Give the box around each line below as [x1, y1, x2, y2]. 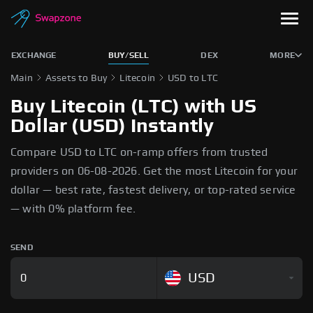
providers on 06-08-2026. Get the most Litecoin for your [10, 166, 298, 177]
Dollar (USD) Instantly [10, 117, 214, 136]
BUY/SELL [108, 51, 150, 59]
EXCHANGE [11, 51, 57, 59]
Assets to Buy [45, 73, 108, 83]
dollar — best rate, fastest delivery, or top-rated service [10, 184, 296, 196]
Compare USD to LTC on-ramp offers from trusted [10, 147, 268, 158]
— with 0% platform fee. [10, 203, 136, 214]
